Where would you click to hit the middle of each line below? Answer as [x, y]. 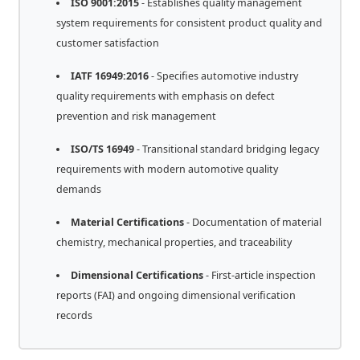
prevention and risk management [137, 117]
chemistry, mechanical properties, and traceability [174, 243]
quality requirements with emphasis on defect [166, 96]
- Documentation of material [252, 223]
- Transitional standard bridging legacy [226, 149]
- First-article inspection [259, 276]
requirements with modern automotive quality [168, 170]
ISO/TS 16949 [102, 149]
